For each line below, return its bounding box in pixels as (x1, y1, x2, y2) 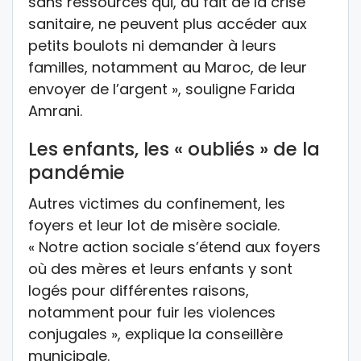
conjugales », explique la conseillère (28, 323, 283, 344)
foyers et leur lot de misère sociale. (28, 214, 280, 235)
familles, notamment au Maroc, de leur (28, 56, 307, 77)
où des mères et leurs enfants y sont (28, 258, 293, 279)
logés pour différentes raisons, (28, 280, 249, 301)
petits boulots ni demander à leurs (28, 35, 276, 56)
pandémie (28, 159, 125, 185)
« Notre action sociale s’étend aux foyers (28, 236, 321, 257)
